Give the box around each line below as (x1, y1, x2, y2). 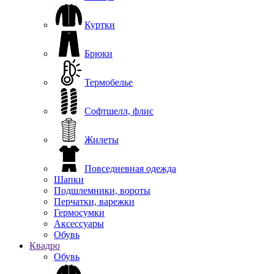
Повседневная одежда (84, 163, 176, 174)
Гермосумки (54, 207, 105, 218)
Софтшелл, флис (84, 105, 154, 116)
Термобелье (84, 76, 133, 87)
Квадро (29, 240, 60, 251)
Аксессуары (54, 218, 104, 229)
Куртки (84, 19, 115, 30)
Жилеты (84, 134, 119, 145)
